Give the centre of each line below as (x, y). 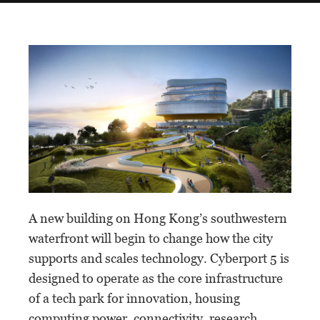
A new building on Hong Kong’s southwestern (158, 218)
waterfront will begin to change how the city (151, 238)
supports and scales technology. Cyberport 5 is (159, 258)
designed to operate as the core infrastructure (156, 278)
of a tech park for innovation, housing (134, 298)
